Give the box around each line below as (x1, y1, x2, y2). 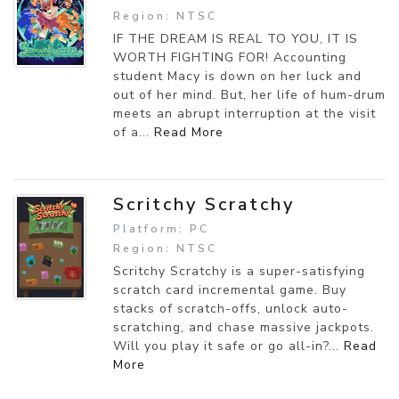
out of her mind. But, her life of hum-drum (113, 85, 386, 103)
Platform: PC (113, 221, 209, 236)
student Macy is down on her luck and (113, 67, 362, 85)
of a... (113, 123, 154, 141)
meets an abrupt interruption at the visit (113, 104, 376, 122)
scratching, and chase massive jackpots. (113, 318, 374, 336)
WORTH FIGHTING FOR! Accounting (113, 48, 346, 66)
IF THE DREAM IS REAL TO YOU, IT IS (113, 29, 358, 47)
